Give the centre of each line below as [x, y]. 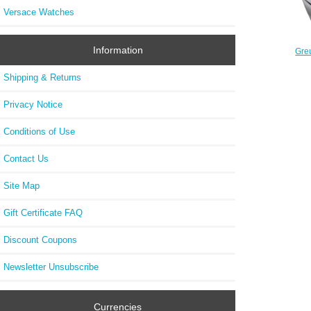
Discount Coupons [40, 240]
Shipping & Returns [42, 78]
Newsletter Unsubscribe [51, 267]
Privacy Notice [33, 105]
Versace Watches [39, 12]
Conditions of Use [39, 132]
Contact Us [26, 159]
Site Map [22, 186]
